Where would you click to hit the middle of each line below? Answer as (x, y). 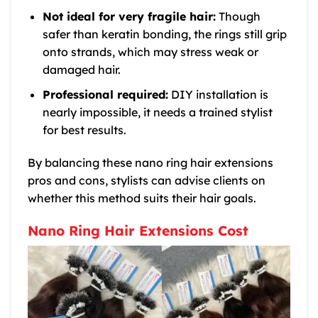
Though (238, 17)
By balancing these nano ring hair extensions (150, 162)
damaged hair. (81, 70)
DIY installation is (218, 94)
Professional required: (105, 94)
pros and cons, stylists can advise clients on (147, 180)
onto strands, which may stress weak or (150, 52)
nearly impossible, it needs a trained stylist (157, 112)
